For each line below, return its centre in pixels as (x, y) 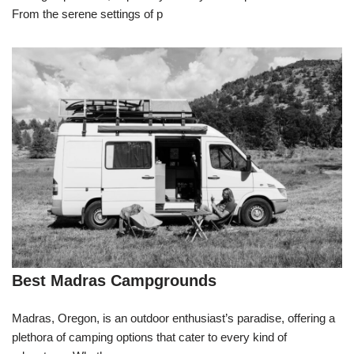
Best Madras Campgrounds (114, 281)
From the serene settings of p (87, 14)
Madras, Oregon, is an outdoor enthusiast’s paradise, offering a (173, 318)
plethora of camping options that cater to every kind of (149, 337)
